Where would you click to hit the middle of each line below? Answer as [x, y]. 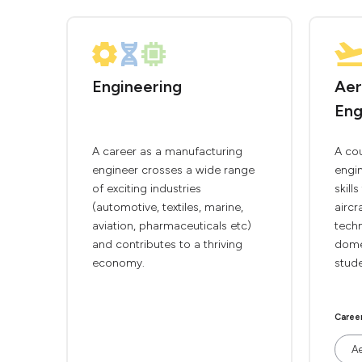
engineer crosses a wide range [173, 170]
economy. [118, 263]
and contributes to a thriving [167, 244]
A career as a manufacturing [167, 152]
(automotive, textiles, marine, [168, 207]
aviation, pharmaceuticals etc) [172, 226]
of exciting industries [147, 189]
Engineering [137, 86]
